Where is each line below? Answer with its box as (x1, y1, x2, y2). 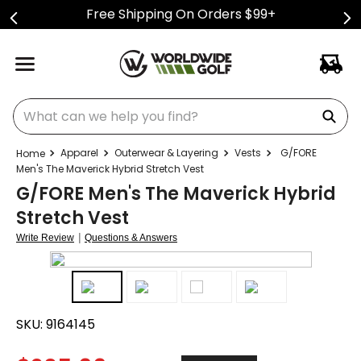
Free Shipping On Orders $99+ (85, 5, 276, 23)
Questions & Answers (85, 232, 177, 243)
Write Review (16, 232, 74, 243)
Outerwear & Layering (114, 146, 218, 160)
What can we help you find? (12, 95, 187, 114)
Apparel (60, 146, 98, 160)
